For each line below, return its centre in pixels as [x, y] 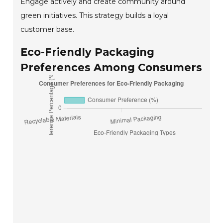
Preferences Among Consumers [111, 68]
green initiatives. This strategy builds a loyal [95, 16]
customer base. [48, 30]
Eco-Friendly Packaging [88, 52]
